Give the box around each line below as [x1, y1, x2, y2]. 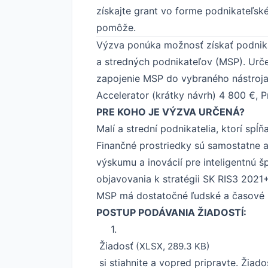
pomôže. [96, 21, 136, 33]
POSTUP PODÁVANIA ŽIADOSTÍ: [96, 206, 246, 218]
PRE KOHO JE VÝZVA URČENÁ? [96, 105, 245, 118]
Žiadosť [96, 239, 133, 252]
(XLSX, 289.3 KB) [133, 240, 210, 252]
